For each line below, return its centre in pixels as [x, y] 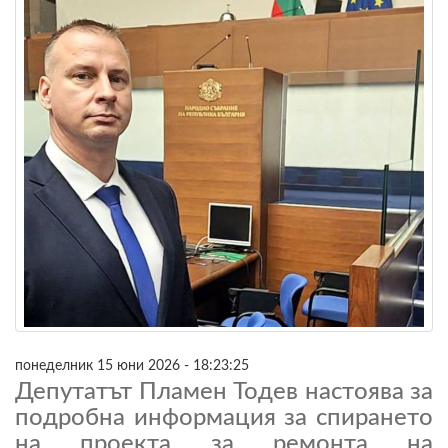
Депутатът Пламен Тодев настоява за [224, 391]
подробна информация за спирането [224, 417]
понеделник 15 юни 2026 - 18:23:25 [132, 365]
